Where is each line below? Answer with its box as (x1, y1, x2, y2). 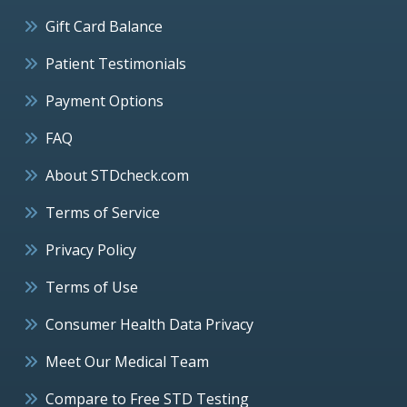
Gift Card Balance (45, 15, 163, 36)
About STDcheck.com (45, 164, 189, 185)
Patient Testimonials (45, 53, 186, 74)
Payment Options (45, 90, 164, 111)
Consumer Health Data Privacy (45, 313, 253, 334)
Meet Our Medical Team (45, 351, 209, 372)
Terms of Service (45, 202, 160, 223)
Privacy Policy (45, 239, 136, 260)
